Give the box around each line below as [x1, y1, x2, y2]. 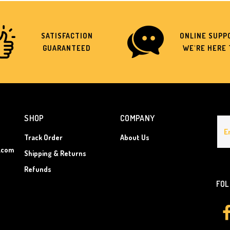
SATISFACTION [41, 31, 93, 41]
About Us [120, 133, 149, 142]
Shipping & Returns [24, 149, 87, 158]
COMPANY [120, 113, 155, 124]
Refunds [24, 165, 52, 174]
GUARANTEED [43, 44, 91, 53]
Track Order [24, 133, 63, 142]
